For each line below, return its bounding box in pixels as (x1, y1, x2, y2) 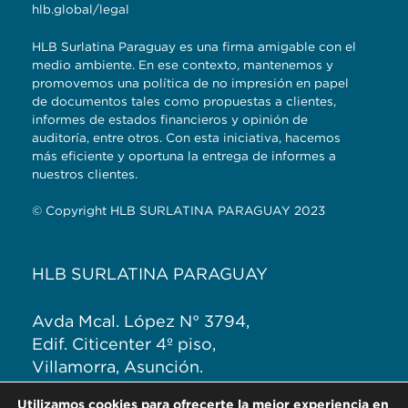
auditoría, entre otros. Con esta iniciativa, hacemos (32, 129, 341, 145)
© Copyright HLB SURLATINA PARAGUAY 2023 (32, 202, 325, 218)
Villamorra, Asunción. (32, 357, 203, 377)
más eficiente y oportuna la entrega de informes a (32, 148, 336, 163)
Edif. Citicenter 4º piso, (32, 334, 216, 354)
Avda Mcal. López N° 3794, (32, 311, 250, 331)
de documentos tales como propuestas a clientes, (32, 93, 336, 108)
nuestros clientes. (32, 166, 138, 181)
